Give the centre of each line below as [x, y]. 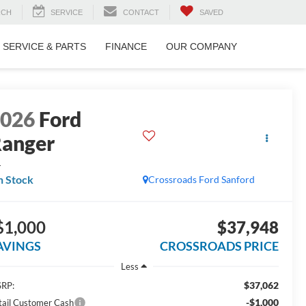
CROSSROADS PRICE [219, 246]
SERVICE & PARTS [44, 47]
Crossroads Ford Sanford [201, 180]
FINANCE [126, 47]
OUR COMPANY [201, 47]
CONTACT [141, 13]
